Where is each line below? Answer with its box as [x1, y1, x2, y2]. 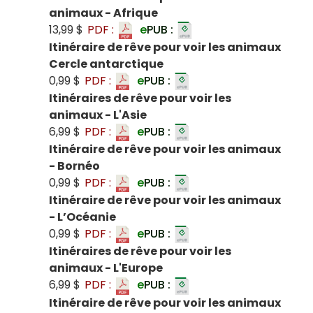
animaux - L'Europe [49, 260, 163, 277]
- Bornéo [49, 158, 100, 175]
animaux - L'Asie [49, 107, 147, 124]
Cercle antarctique [49, 55, 163, 72]
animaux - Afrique [49, 4, 158, 21]
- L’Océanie [49, 209, 116, 226]
